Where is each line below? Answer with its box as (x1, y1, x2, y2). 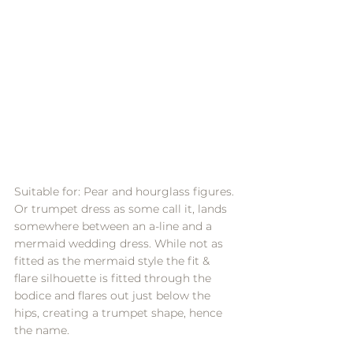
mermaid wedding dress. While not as (14, 236, 226, 251)
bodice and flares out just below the (14, 288, 214, 303)
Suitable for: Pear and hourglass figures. (14, 184, 234, 199)
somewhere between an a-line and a (14, 218, 215, 233)
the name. (14, 322, 69, 337)
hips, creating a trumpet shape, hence (14, 305, 225, 320)
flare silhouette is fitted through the (14, 270, 214, 285)
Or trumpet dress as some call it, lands (14, 201, 230, 216)
